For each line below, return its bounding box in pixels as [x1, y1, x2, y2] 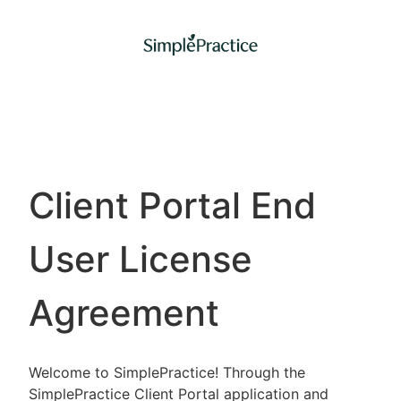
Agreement [29, 291, 219, 335]
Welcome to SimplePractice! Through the [29, 363, 305, 381]
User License [29, 237, 252, 281]
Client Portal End [29, 183, 316, 227]
